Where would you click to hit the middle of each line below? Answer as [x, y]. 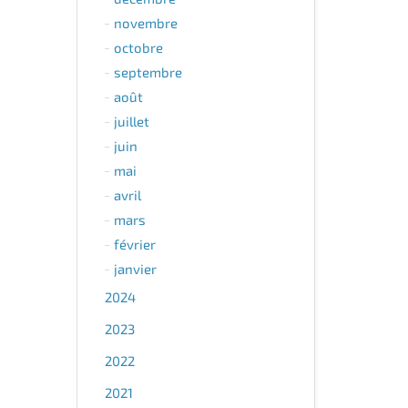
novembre [145, 23]
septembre [148, 72]
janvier [135, 269]
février [134, 244]
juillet [131, 121]
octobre [138, 47]
